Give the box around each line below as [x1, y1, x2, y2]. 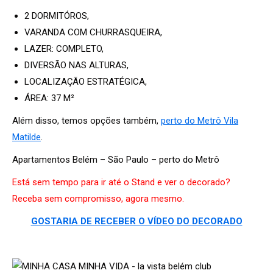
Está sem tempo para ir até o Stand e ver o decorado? [12, 176, 230, 188]
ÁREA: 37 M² [24, 92, 74, 104]
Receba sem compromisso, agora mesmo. [12, 193, 184, 204]
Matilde [12, 131, 41, 143]
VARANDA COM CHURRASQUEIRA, [24, 26, 162, 38]
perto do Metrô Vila [161, 115, 238, 126]
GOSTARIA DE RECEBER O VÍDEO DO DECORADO [30, 215, 243, 227]
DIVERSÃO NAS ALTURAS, [24, 59, 129, 71]
